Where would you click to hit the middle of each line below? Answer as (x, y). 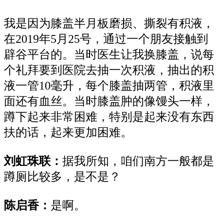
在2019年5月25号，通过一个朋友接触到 (106, 39)
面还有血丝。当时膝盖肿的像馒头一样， (109, 101)
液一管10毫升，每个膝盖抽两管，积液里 (109, 86)
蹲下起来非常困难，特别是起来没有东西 (109, 117)
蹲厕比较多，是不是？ (62, 177)
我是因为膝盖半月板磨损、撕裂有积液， (109, 24)
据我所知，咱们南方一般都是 (138, 161)
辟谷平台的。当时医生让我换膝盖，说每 (109, 55)
